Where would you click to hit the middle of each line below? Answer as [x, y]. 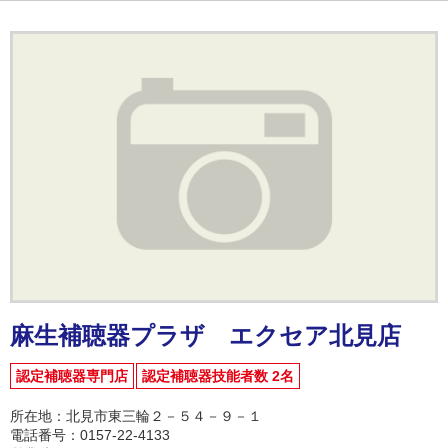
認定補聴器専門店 [72, 376]
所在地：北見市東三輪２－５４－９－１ [136, 416]
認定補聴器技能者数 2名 [218, 376]
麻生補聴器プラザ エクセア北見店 [205, 335]
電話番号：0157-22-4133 [90, 435]
